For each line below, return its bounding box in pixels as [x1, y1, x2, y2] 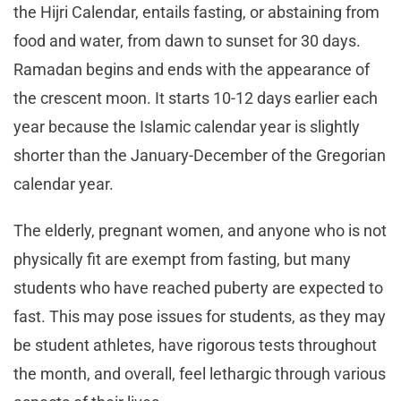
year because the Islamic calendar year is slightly [13, 117, 360, 137]
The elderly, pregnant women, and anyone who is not [13, 221, 387, 241]
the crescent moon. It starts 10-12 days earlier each [13, 89, 378, 108]
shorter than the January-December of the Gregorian [13, 146, 386, 166]
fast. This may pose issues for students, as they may [13, 307, 386, 327]
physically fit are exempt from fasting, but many [13, 250, 351, 269]
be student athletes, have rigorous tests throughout [13, 336, 377, 355]
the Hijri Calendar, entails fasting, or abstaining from [13, 3, 380, 22]
